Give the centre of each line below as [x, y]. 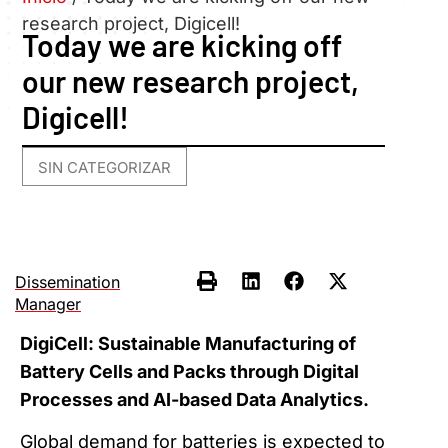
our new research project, [191, 81]
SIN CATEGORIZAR [105, 168]
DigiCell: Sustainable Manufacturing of [188, 343]
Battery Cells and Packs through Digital [189, 371]
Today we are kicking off [182, 45]
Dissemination [67, 281]
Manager [48, 303]
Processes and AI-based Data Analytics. [194, 399]
